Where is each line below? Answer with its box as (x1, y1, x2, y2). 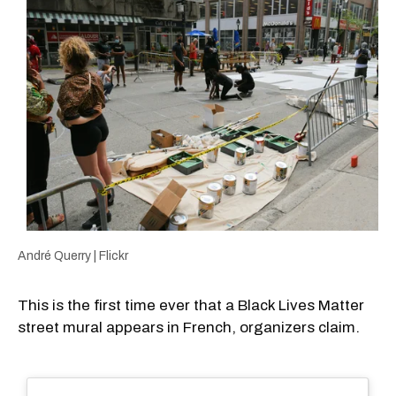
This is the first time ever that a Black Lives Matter (18, 296, 364, 314)
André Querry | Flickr (18, 248, 128, 263)
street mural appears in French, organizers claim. (18, 318, 360, 336)
